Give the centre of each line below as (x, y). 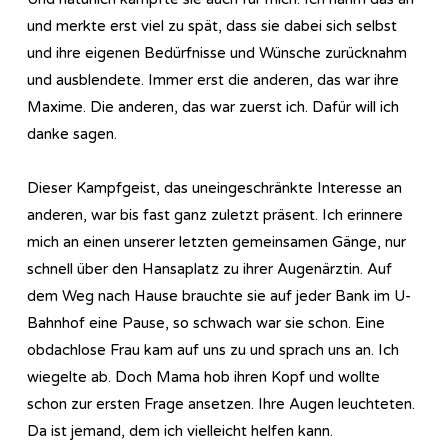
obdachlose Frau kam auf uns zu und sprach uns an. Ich (213, 349)
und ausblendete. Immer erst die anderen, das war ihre (213, 79)
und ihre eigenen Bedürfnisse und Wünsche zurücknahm (217, 52)
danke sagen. (72, 133)
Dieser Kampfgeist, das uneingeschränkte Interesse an (214, 187)
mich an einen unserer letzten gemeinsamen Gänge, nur (216, 241)
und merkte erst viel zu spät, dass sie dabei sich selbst (212, 25)
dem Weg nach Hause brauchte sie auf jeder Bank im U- (219, 295)
